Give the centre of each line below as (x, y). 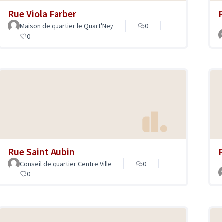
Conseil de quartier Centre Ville (66, 163)
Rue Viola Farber (42, 14)
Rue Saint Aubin (41, 151)
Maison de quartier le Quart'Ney (67, 26)
